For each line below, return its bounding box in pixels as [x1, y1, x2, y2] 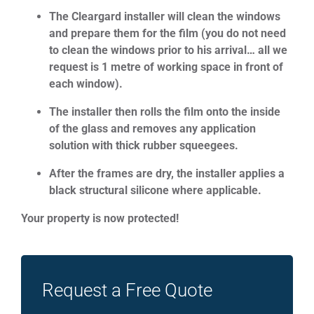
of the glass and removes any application [49, 121, 256, 135]
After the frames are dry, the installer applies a [49, 166, 285, 180]
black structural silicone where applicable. [49, 183, 261, 197]
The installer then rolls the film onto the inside [49, 104, 280, 118]
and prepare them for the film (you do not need [49, 26, 286, 40]
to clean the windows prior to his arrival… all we [49, 43, 287, 57]
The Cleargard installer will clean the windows [49, 9, 280, 23]
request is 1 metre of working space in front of [49, 60, 283, 74]
